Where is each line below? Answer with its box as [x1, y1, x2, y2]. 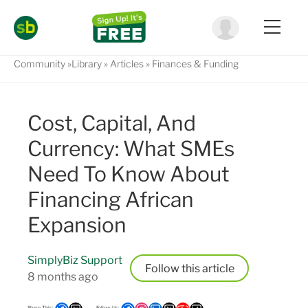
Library [71, 58, 102, 69]
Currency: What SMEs [27, 136, 234, 161]
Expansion [27, 212, 126, 237]
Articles [110, 58, 144, 69]
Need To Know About [27, 162, 230, 186]
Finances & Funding [152, 58, 239, 69]
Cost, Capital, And [27, 111, 196, 135]
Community [14, 58, 65, 69]
